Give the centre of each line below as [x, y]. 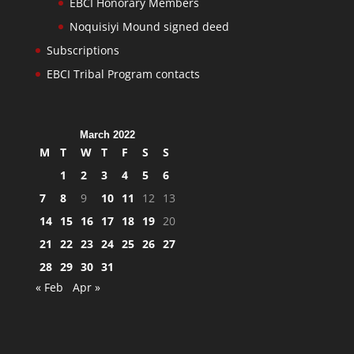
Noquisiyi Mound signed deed [149, 27]
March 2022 [107, 135]
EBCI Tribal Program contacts [123, 74]
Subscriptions [83, 51]
